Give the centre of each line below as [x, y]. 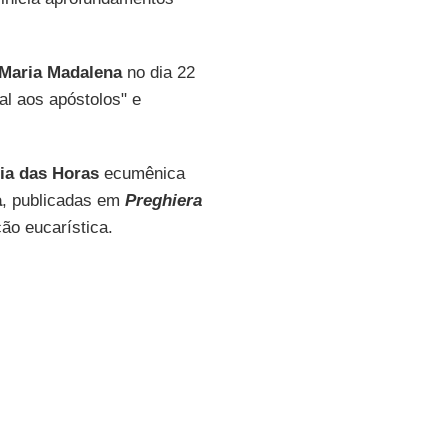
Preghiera [163, 200]
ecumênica [141, 173]
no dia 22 [158, 72]
